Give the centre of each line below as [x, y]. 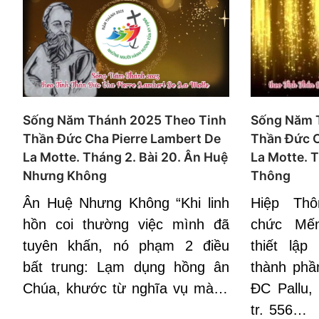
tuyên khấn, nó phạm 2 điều [126, 245]
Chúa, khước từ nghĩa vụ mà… [125, 288]
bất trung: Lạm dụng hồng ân [126, 267]
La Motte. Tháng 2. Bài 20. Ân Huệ [125, 157]
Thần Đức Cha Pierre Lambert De [122, 138]
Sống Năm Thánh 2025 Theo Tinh [125, 120]
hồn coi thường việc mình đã [126, 224]
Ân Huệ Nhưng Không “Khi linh [126, 203]
